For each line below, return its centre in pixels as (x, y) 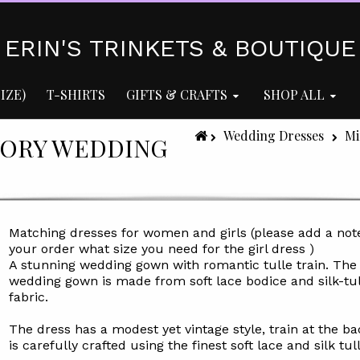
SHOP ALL (294, 94)
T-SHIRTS (76, 94)
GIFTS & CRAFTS (177, 94)
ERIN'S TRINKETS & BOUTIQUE (180, 48)
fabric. (28, 297)
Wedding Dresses (274, 135)
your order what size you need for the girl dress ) (161, 249)
